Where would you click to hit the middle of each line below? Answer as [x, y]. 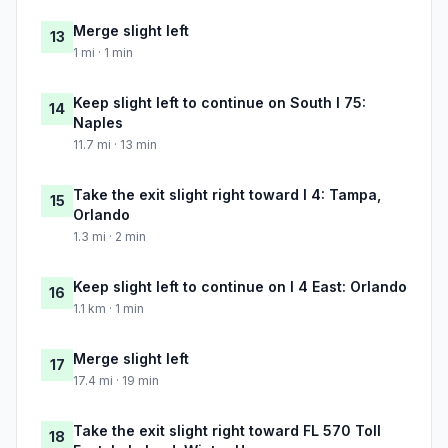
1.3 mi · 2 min [109, 237]
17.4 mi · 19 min [116, 381]
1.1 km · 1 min [108, 309]
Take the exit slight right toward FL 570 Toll [227, 431]
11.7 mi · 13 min [115, 145]
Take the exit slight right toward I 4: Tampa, [227, 195]
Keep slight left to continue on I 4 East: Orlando [240, 287]
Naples [98, 123]
